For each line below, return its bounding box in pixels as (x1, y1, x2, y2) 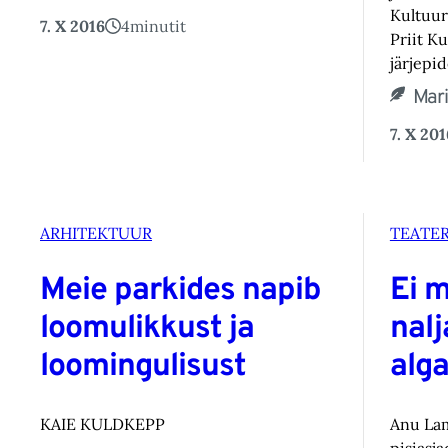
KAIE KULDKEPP (40, 414, 165, 435)
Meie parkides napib (40, 270, 320, 311)
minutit (130, 16, 186, 37)
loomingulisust (40, 346, 246, 387)
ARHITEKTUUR (40, 223, 152, 244)
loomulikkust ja (40, 308, 254, 349)
